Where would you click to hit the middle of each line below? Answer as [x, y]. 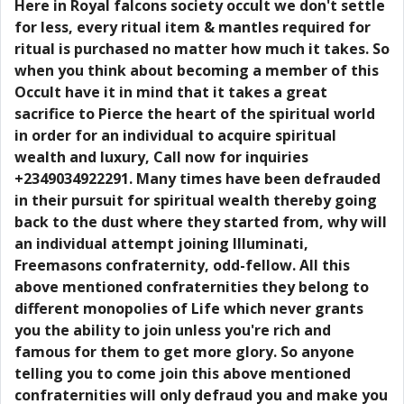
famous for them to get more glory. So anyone [184, 352]
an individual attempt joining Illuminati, [161, 243]
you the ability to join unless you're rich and [173, 330]
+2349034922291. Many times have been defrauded [197, 179]
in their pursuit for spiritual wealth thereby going [196, 200]
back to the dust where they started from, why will [201, 222]
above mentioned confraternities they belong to [192, 287]
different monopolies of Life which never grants [189, 308]
